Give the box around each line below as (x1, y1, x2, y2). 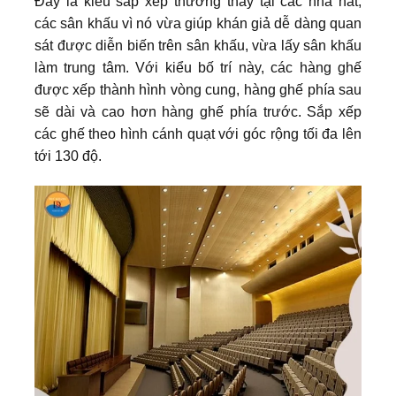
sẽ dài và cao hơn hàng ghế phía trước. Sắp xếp (34, 103, 362, 119)
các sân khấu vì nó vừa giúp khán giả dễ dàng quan (34, 15, 362, 31)
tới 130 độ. (34, 148, 102, 164)
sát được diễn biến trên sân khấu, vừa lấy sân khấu (34, 37, 362, 53)
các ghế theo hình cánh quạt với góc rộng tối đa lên (34, 126, 362, 141)
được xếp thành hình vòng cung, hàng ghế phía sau (34, 81, 362, 97)
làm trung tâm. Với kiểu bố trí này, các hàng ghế (34, 59, 362, 75)
